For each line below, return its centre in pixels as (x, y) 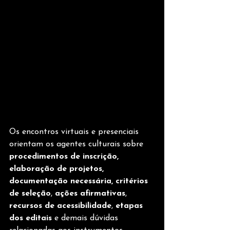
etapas (130, 206)
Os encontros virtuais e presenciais (75, 132)
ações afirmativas (90, 194)
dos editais (31, 218)
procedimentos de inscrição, (65, 157)
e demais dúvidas (86, 218)
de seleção (30, 194)
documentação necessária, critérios (80, 181)
